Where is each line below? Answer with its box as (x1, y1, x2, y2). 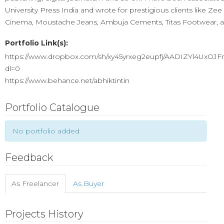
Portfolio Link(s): (5, 38, 68, 47)
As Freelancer (11, 179, 59, 188)
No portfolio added (12, 126, 79, 135)
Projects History (5, 208, 83, 220)
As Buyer (73, 179, 104, 188)
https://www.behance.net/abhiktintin (5, 76, 129, 85)
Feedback (5, 151, 53, 163)
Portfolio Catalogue (5, 101, 99, 113)
